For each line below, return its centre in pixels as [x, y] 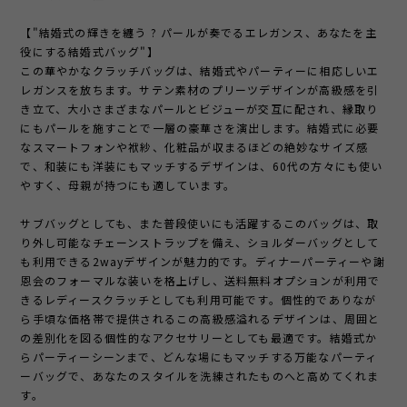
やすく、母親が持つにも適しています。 [128, 185]
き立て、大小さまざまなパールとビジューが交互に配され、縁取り [199, 109]
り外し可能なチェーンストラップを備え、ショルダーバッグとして [200, 243]
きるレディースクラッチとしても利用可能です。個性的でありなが [199, 300]
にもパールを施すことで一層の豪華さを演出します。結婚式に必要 [200, 128]
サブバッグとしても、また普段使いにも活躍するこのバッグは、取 [200, 223]
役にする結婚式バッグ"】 [89, 52]
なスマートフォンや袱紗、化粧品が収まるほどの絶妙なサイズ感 [194, 147]
